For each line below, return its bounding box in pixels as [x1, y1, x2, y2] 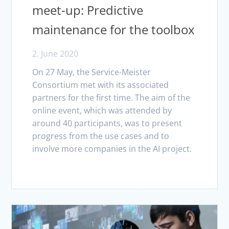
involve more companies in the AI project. [32, 143, 192, 155]
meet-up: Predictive [32, 2, 144, 19]
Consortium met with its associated [32, 79, 169, 91]
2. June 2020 [32, 48, 79, 60]
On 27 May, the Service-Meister [32, 66, 151, 78]
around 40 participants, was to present [32, 118, 182, 129]
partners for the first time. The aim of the [32, 92, 191, 104]
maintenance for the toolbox [32, 21, 195, 38]
